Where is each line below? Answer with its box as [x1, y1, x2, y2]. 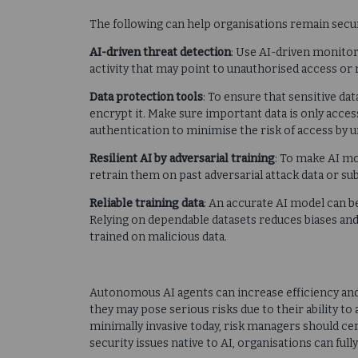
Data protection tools [89, 90, 203, 105]
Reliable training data [89, 197, 204, 211]
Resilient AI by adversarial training [89, 152, 275, 166]
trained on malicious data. [89, 230, 227, 245]
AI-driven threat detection [89, 46, 231, 60]
